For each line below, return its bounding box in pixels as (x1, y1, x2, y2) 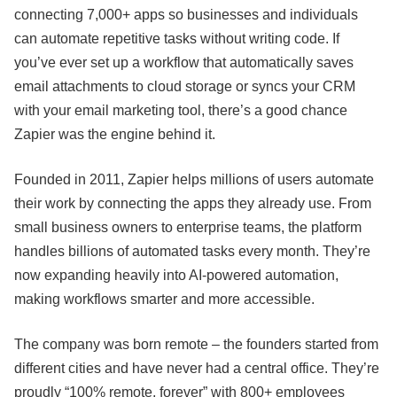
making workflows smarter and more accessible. (14, 292, 315, 307)
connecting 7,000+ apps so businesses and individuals (14, 7, 358, 23)
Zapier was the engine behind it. (14, 127, 215, 143)
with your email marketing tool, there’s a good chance (14, 103, 347, 119)
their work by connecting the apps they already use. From (14, 196, 371, 212)
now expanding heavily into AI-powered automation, (14, 268, 339, 284)
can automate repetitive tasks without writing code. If (14, 31, 339, 47)
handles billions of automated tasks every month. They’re (14, 244, 370, 260)
